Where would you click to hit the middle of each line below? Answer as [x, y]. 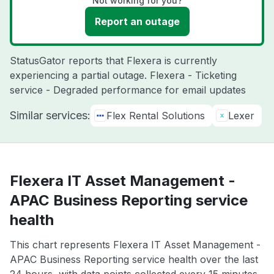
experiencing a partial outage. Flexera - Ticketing [123, 75]
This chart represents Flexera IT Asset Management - [135, 245]
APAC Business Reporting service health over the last [134, 259]
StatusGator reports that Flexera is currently [113, 61]
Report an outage [137, 21]
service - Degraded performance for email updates [128, 90]
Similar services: [50, 115]
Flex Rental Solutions [156, 116]
